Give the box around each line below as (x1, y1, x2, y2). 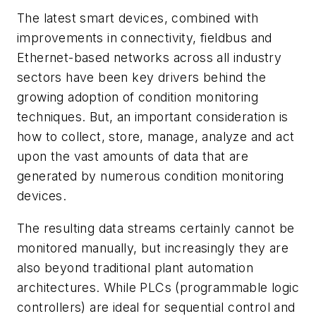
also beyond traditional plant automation (17, 260, 253, 275)
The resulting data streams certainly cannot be (17, 220, 295, 236)
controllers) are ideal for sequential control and (17, 299, 296, 315)
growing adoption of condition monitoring (17, 90, 258, 105)
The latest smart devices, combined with (17, 11, 259, 26)
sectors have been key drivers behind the (17, 70, 266, 85)
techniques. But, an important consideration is (17, 109, 288, 125)
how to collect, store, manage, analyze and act (17, 129, 295, 145)
